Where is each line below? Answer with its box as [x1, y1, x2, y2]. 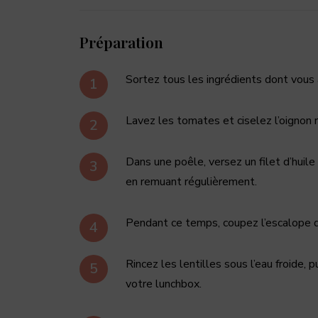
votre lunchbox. [126, 275, 202, 292]
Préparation [79, 31, 163, 52]
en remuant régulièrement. [126, 173, 257, 190]
